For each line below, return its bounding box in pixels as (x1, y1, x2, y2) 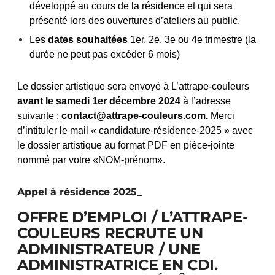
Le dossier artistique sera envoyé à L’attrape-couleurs (17, 81, 249, 92)
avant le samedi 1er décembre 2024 (17, 96, 183, 107)
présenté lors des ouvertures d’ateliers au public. (29, 15, 240, 26)
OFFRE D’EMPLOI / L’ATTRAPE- (17, 208, 248, 227)
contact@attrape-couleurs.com (61, 110, 206, 122)
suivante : (17, 110, 61, 122)
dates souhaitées (48, 34, 128, 45)
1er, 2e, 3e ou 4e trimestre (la (128, 34, 256, 45)
